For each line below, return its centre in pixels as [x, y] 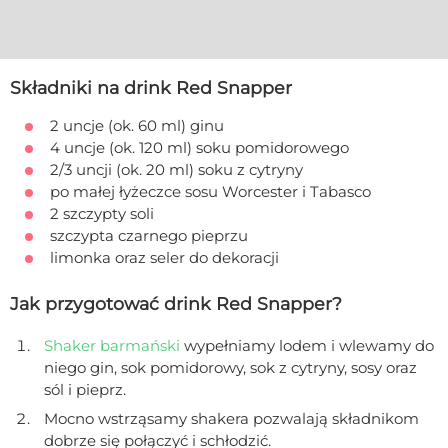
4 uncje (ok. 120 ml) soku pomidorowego [199, 147]
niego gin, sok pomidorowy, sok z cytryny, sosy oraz [230, 367]
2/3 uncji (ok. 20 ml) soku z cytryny [176, 169]
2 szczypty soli [102, 213]
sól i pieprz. [85, 389]
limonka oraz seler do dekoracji [164, 257]
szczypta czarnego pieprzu [149, 235]
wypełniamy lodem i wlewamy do [307, 345]
